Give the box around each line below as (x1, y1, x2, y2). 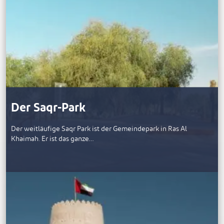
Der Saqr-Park (11, 96, 85, 120)
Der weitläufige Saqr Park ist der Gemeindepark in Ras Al (11, 122, 187, 136)
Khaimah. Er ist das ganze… (11, 132, 94, 146)
